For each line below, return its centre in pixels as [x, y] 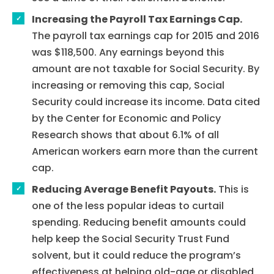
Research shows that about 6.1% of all [125, 135]
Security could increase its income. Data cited [146, 102]
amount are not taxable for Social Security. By [146, 68]
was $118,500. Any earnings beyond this [128, 52]
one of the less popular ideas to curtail [128, 206]
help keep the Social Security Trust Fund [131, 239]
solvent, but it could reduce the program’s [136, 255]
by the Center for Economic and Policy [126, 118]
